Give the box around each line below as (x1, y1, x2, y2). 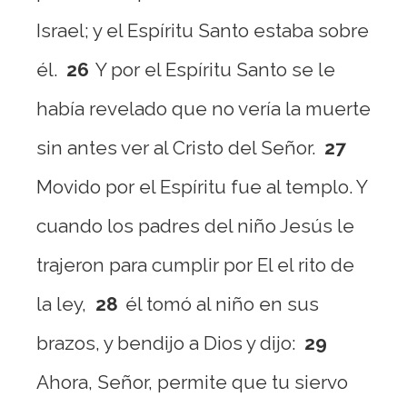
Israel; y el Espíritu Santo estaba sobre (36, 19, 369, 42)
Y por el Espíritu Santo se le (95, 58, 335, 81)
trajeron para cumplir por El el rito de (36, 253, 354, 276)
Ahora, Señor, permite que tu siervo (36, 371, 348, 393)
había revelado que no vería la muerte (36, 97, 371, 120)
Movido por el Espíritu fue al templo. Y (36, 175, 367, 198)
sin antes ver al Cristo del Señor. (36, 136, 315, 159)
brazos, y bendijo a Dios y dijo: (36, 332, 295, 354)
